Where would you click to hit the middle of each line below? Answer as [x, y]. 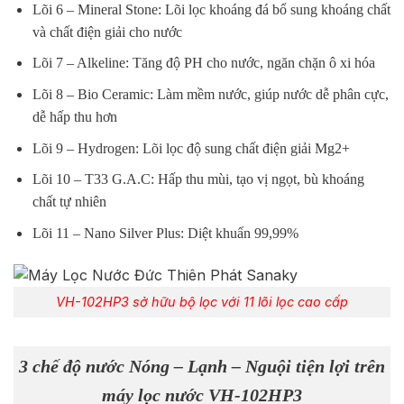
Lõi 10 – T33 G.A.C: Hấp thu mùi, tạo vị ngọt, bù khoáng [198, 179]
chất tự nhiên [69, 202]
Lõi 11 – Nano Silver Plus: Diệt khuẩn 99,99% [165, 233]
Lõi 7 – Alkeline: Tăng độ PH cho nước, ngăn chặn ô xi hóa [203, 63]
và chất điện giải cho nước [107, 32]
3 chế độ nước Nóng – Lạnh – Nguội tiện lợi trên [202, 366]
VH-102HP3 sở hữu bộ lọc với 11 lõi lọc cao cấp [202, 302]
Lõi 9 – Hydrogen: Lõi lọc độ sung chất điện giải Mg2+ [191, 148]
